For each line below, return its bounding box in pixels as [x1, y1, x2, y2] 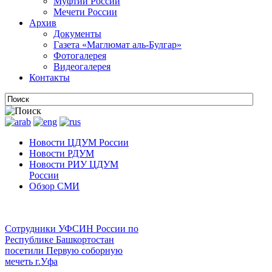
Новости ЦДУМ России [29, 137, 129, 148]
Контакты [29, 72, 70, 83]
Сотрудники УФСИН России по [5, 223, 138, 234]
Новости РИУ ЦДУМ [29, 159, 118, 169]
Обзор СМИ [29, 181, 80, 191]
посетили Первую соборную [5, 245, 123, 256]
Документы [53, 29, 101, 39]
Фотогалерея [53, 50, 106, 61]
